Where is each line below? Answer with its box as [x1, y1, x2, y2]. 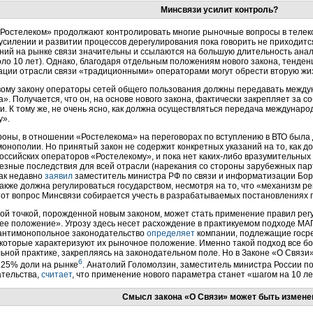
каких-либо [199, 152, 242, 161]
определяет [147, 228, 195, 238]
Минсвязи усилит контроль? [161, 5, 278, 15]
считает [41, 270, 72, 279]
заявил [45, 171, 73, 181]
